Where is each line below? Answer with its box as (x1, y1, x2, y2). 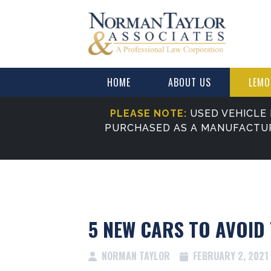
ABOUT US (168, 75, 212, 90)
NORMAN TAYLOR (97, 249, 171, 263)
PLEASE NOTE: (110, 108, 187, 119)
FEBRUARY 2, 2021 (188, 249, 269, 263)
